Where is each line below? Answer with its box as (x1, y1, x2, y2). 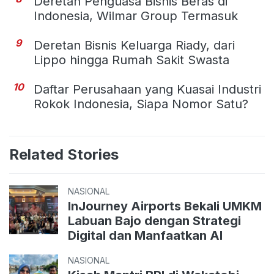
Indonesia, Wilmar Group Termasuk (34, 9, 238, 24)
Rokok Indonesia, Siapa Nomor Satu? (34, 97, 248, 112)
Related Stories (9, 146, 119, 164)
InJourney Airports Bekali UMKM (68, 199, 262, 214)
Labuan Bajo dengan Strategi (68, 213, 241, 229)
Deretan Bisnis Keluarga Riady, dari (34, 38, 235, 53)
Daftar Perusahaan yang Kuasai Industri (34, 82, 261, 97)
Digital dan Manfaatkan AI (68, 228, 223, 243)
